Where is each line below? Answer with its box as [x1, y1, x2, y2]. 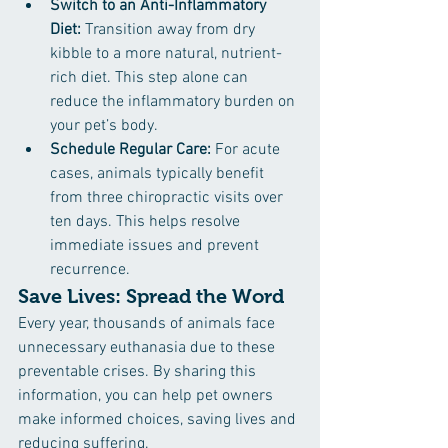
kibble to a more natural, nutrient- [50, 44, 282, 64]
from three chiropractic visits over [50, 188, 287, 208]
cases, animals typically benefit [50, 164, 268, 184]
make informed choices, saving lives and [18, 410, 300, 430]
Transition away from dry [81, 20, 259, 40]
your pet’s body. [50, 116, 158, 136]
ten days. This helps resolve [50, 212, 244, 232]
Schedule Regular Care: [50, 140, 211, 160]
